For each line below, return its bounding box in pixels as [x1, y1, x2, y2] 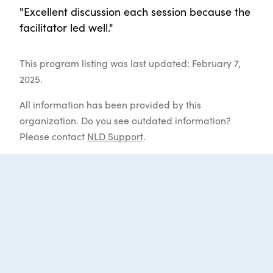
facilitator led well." [19, 19, 113, 35]
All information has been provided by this [19, 97, 201, 111]
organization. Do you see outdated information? [19, 113, 231, 127]
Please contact [19, 129, 87, 143]
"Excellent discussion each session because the [19, 3, 250, 19]
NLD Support [87, 129, 143, 143]
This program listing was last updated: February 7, [19, 55, 241, 69]
